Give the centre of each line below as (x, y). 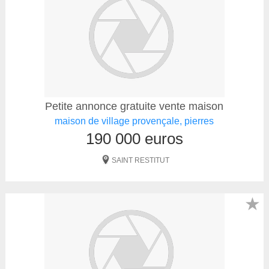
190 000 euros (134, 139)
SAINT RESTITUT (140, 161)
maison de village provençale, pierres (134, 121)
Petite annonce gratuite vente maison (134, 107)
